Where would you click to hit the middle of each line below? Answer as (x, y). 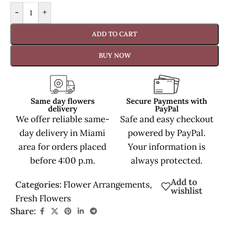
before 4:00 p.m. (62, 160)
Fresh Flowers (43, 198)
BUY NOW (114, 55)
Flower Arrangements (107, 184)
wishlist (187, 190)
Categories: (38, 184)
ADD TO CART (114, 34)
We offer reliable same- (62, 119)
